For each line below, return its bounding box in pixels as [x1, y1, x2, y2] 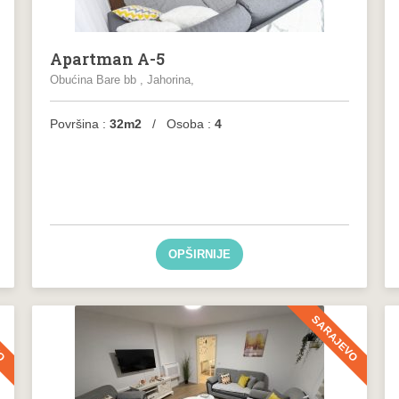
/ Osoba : [141, 117, 215, 131]
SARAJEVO [309, 313, 361, 364]
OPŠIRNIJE [167, 248, 231, 261]
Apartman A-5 [49, 48, 165, 69]
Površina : [49, 117, 106, 131]
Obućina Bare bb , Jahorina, [49, 73, 194, 86]
